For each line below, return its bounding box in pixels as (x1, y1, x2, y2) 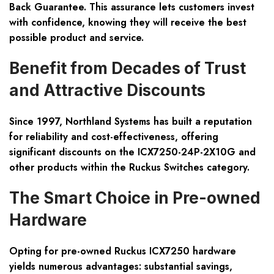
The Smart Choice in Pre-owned (9, 188, 261, 208)
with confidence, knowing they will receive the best (9, 15, 246, 30)
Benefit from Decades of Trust (9, 59, 246, 78)
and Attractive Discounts (9, 81, 206, 100)
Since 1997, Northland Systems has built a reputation (9, 114, 252, 129)
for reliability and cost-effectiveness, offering (9, 130, 218, 144)
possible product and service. (9, 31, 144, 45)
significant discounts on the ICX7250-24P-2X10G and (9, 145, 256, 160)
